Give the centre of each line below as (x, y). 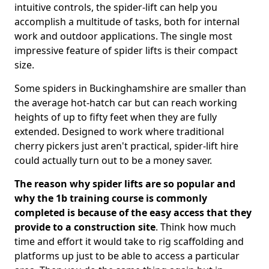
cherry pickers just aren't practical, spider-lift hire (126, 146)
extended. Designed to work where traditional (119, 131)
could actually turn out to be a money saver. (113, 160)
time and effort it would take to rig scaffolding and (129, 241)
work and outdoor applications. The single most (123, 36)
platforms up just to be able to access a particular (127, 256)
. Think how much (196, 227)
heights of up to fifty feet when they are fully (116, 117)
